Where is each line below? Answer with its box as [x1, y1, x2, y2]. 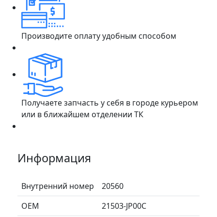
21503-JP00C [102, 200, 146, 211]
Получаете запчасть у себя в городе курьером [21, 97, 198, 108]
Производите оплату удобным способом [21, 30, 176, 41]
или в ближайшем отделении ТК [21, 108, 143, 120]
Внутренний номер [21, 180, 94, 191]
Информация [17, 150, 91, 166]
